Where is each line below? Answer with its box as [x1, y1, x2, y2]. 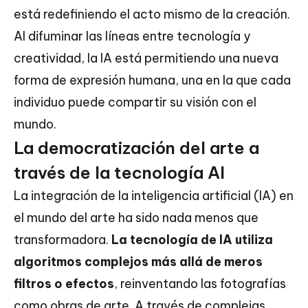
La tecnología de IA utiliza [111, 232, 273, 248]
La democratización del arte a [14, 137, 259, 159]
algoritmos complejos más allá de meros [14, 254, 263, 270]
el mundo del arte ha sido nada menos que [14, 210, 258, 226]
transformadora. [14, 232, 111, 248]
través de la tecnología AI [14, 162, 225, 184]
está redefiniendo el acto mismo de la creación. [14, 6, 290, 23]
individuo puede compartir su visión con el [14, 94, 256, 111]
